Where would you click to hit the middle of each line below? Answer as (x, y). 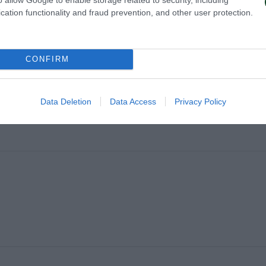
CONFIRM (47, 59)
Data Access (133, 101)
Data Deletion (66, 101)
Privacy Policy (200, 101)
